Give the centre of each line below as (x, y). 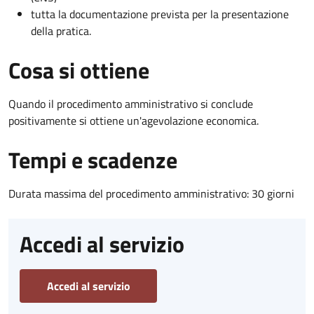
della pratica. (61, 31)
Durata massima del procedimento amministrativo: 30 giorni (151, 194)
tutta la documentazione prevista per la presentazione (160, 14)
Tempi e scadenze (93, 160)
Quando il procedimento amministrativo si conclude (131, 104)
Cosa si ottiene (79, 70)
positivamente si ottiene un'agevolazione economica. (134, 121)
